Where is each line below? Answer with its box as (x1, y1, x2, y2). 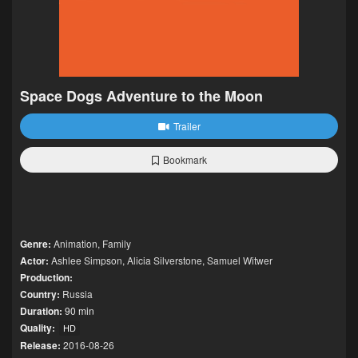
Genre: (20, 237, 51, 251)
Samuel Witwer (207, 253, 272, 267)
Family (102, 237, 131, 250)
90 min (62, 304, 94, 317)
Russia (62, 287, 93, 300)
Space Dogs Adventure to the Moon (20, 86, 263, 106)
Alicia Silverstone (127, 253, 202, 267)
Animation (54, 237, 97, 250)
